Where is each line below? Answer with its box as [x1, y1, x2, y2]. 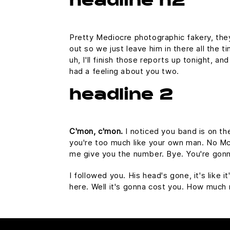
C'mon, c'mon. [69, 126, 123, 136]
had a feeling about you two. [69, 66, 179, 76]
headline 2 [69, 88, 173, 104]
